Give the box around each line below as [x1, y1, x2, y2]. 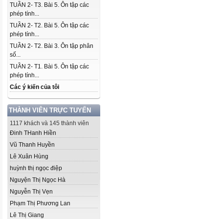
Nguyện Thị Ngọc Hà [10, 176, 66, 183]
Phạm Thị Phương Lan [10, 200, 70, 207]
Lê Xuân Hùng [10, 153, 48, 160]
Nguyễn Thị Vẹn [10, 188, 53, 195]
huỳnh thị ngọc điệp [10, 165, 62, 172]
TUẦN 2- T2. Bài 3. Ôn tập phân [10, 43, 93, 49]
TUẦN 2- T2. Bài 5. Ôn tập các [10, 22, 89, 29]
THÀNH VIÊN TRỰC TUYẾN [9, 107, 91, 114]
